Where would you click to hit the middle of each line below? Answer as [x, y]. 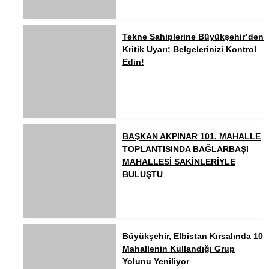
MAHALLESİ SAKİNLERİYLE [179, 162]
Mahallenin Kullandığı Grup [179, 249]
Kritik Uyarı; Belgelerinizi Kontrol [189, 50]
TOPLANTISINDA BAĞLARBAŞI [186, 149]
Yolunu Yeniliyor [156, 261]
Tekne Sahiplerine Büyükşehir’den [193, 37]
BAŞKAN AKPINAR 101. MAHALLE [192, 137]
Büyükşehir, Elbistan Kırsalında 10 [193, 236]
